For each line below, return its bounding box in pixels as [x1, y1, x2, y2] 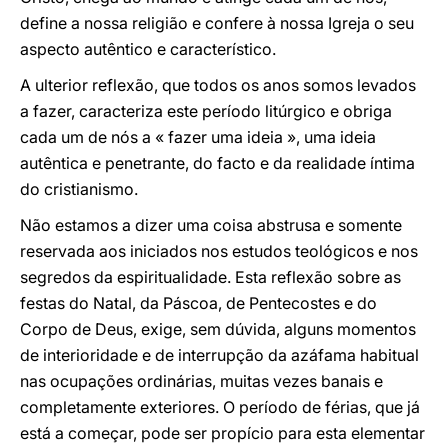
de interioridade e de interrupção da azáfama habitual [20, 345, 419, 365]
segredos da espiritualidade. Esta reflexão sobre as [20, 267, 401, 287]
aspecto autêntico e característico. [20, 39, 276, 59]
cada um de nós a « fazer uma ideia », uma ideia [20, 127, 376, 147]
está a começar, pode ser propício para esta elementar [20, 423, 425, 443]
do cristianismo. [20, 179, 138, 199]
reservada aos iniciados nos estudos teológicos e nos [20, 241, 418, 261]
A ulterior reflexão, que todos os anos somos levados [20, 75, 416, 95]
